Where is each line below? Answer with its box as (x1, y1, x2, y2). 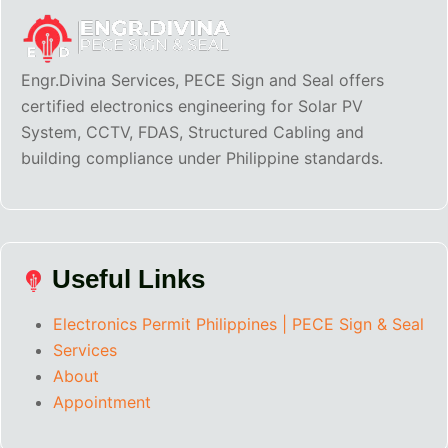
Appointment (53, 392, 151, 413)
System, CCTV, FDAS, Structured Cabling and (21, 122, 364, 143)
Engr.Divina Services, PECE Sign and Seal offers (21, 70, 384, 91)
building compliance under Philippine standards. (21, 148, 383, 169)
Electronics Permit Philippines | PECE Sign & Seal (53, 314, 424, 335)
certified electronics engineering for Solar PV (21, 96, 363, 117)
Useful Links (45, 264, 205, 295)
